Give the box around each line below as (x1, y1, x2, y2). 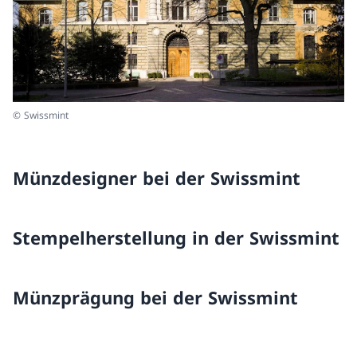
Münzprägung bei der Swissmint (13, 285, 298, 310)
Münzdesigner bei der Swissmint (13, 166, 300, 190)
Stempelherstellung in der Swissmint (13, 226, 339, 250)
